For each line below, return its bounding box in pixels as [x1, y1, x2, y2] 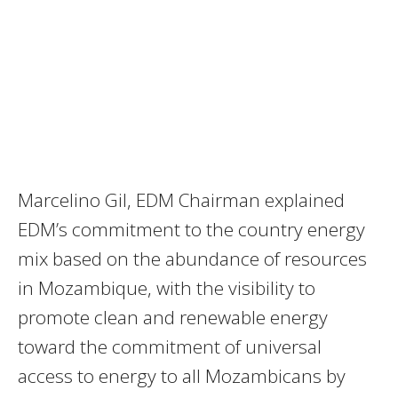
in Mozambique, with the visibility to [18, 275, 315, 301]
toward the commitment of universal [18, 334, 322, 360]
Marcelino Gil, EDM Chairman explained [18, 187, 345, 213]
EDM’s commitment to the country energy [18, 217, 365, 243]
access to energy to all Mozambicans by [18, 363, 346, 389]
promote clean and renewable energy [18, 305, 328, 330]
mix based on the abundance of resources [18, 246, 367, 272]
